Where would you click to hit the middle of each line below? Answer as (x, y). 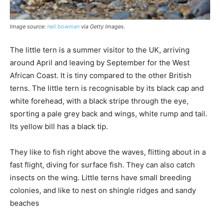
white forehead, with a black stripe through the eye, (99, 101)
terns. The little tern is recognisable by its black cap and (107, 88)
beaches (25, 203)
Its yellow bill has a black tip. (59, 127)
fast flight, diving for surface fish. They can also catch (102, 165)
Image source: (28, 27)
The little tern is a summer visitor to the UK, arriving (100, 50)
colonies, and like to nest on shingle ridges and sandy (103, 191)
